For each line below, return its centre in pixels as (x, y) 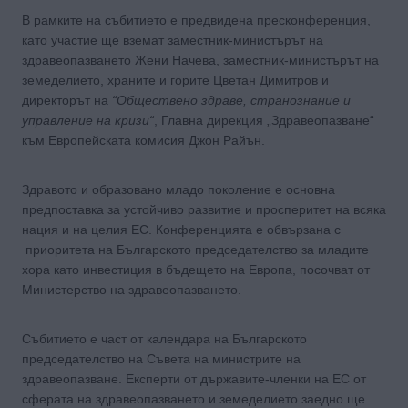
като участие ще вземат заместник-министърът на (173, 40)
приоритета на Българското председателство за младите (195, 249)
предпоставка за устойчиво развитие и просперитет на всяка (204, 209)
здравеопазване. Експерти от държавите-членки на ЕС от (194, 378)
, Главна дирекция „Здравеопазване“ (264, 120)
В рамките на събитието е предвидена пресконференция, (196, 20)
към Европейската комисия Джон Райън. (143, 140)
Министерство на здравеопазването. (132, 289)
